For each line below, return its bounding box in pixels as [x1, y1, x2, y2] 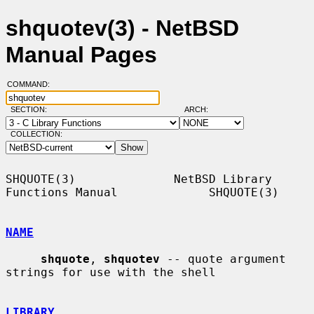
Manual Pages [6, 42, 157, 68]
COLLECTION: [10, 130, 62, 139]
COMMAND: [6, 80, 58, 89]
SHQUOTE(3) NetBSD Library [6, 172, 272, 186]
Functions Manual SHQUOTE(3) [6, 185, 279, 199]
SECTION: [10, 105, 53, 114]
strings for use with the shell [6, 265, 216, 279]
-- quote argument [160, 252, 286, 266]
